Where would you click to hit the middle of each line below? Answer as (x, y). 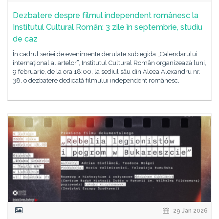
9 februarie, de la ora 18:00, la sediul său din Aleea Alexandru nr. (107, 72)
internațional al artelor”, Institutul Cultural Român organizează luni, (109, 63)
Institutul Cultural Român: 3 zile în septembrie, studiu (108, 27)
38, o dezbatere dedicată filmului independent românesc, (96, 80)
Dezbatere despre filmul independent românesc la (106, 15)
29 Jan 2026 (190, 211)
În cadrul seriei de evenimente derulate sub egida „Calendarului (105, 54)
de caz (25, 39)
